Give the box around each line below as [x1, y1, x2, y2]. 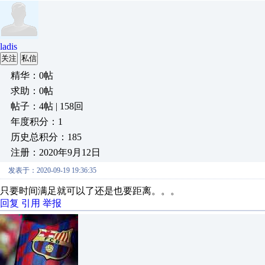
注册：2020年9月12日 [11, 147, 101, 157]
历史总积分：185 [11, 131, 82, 142]
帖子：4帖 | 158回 [11, 101, 83, 111]
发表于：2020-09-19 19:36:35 [8, 166, 96, 174]
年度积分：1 [11, 116, 63, 127]
